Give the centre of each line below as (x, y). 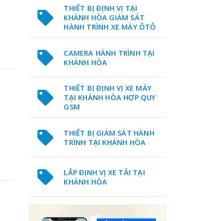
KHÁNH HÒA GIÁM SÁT (104, 18)
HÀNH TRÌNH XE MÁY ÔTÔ (110, 27)
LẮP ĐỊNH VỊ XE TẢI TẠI (104, 172)
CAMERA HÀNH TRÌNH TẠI (109, 53)
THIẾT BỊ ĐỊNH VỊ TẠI (101, 8)
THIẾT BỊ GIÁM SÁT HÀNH (109, 133)
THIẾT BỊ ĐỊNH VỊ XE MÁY (108, 88)
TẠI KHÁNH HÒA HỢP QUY (110, 97)
